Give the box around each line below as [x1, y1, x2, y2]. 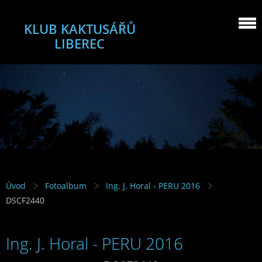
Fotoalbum [45, 180, 87, 192]
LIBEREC [54, 35, 105, 53]
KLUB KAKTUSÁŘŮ [23, 20, 136, 38]
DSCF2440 [6, 195, 44, 206]
